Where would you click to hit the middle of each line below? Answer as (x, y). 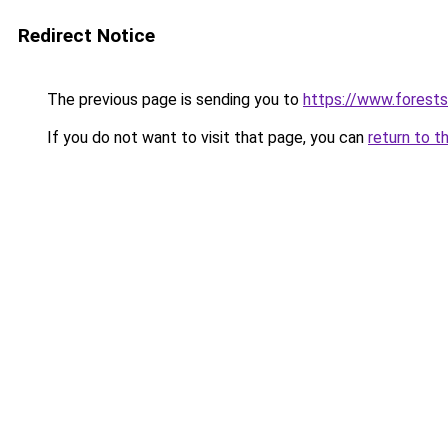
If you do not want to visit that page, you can (205, 137)
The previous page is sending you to (173, 99)
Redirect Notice (86, 35)
